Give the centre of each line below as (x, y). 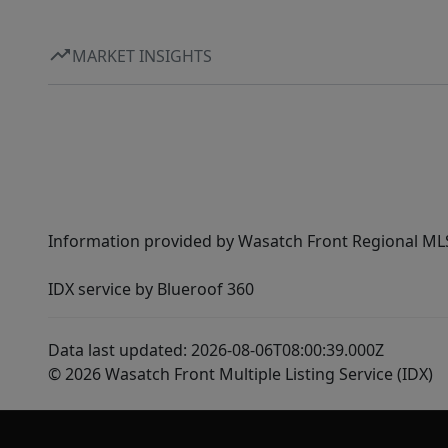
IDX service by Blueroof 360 (151, 289)
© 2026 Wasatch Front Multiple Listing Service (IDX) (240, 374)
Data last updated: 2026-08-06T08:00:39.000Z (216, 350)
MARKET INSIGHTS (142, 55)
